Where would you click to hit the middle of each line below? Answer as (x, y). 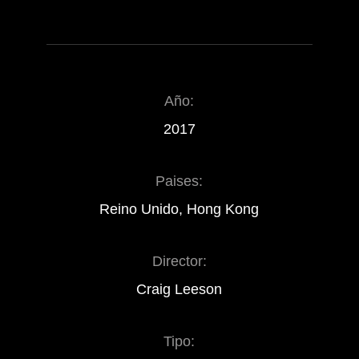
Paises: (179, 181)
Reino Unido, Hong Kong (179, 209)
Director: (179, 261)
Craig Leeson (179, 289)
